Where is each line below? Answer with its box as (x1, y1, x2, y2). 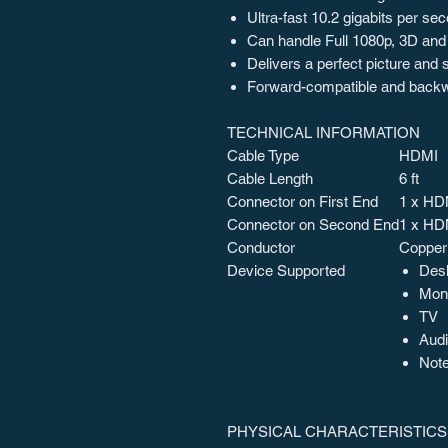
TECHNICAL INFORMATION (227, 124, 420, 141)
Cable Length (227, 170, 313, 187)
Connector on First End (227, 193, 378, 210)
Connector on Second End (227, 216, 399, 233)
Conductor (227, 239, 295, 256)
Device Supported (227, 262, 345, 279)
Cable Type (227, 147, 299, 164)
